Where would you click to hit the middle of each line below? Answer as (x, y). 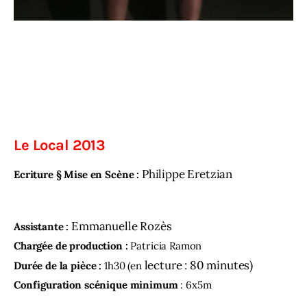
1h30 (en (122, 266)
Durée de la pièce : (58, 266)
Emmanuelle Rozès (122, 226)
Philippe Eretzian (187, 174)
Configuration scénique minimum (96, 285)
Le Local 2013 (60, 146)
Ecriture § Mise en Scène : (78, 174)
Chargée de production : (72, 246)
